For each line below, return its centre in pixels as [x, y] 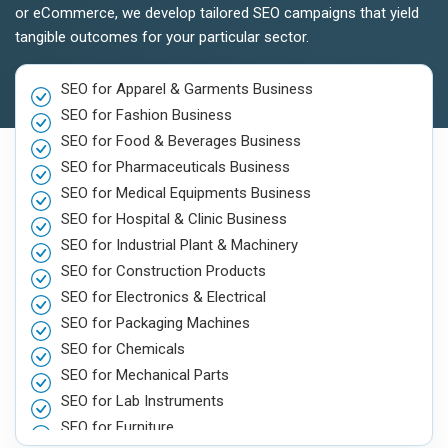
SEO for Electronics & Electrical [163, 297]
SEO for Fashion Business [146, 115]
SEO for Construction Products [163, 271]
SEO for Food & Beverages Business [181, 141]
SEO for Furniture [117, 427]
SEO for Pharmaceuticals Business [175, 167]
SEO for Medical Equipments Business [186, 193]
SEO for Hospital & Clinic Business [174, 219]
